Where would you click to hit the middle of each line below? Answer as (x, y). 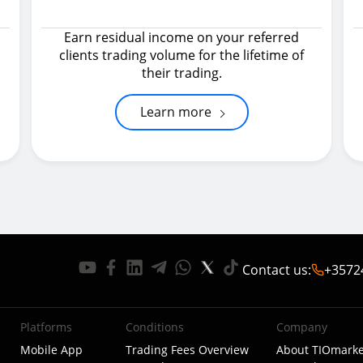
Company (301, 327)
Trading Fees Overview (188, 350)
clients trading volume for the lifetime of (181, 55)
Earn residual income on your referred (181, 37)
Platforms (46, 327)
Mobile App (51, 350)
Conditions (155, 327)
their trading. (181, 73)
